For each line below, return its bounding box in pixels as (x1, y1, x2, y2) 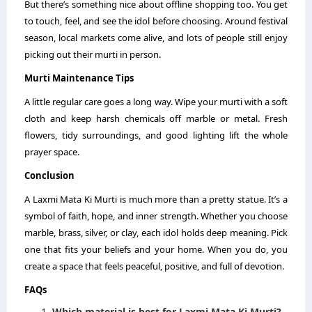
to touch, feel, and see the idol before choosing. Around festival (24, 15, 288, 27)
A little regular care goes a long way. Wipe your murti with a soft (24, 95, 288, 108)
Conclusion (24, 169, 75, 182)
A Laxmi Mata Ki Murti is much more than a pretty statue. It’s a (24, 193, 288, 205)
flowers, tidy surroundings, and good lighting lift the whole (24, 129, 288, 141)
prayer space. (24, 146, 79, 158)
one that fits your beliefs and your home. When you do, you (24, 243, 288, 256)
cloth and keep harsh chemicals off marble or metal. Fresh (24, 112, 288, 125)
